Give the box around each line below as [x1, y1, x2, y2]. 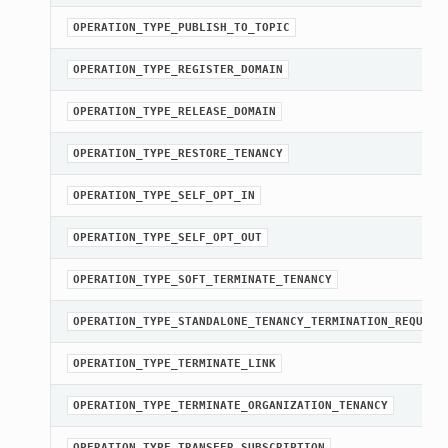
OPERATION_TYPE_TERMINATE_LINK [72, 357, 276, 371]
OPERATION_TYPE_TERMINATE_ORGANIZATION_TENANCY [72, 399, 388, 413]
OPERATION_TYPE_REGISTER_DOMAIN [72, 63, 283, 77]
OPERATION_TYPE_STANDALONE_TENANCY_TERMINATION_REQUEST [72, 315, 444, 329]
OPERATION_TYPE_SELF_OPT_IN [72, 189, 255, 203]
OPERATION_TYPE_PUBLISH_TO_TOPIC [72, 21, 290, 35]
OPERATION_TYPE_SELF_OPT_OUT [72, 231, 262, 245]
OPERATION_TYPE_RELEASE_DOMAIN [72, 105, 276, 119]
